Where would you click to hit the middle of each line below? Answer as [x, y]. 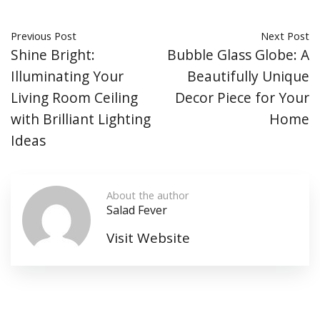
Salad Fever [137, 210]
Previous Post [44, 36]
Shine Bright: [53, 55]
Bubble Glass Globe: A [238, 55]
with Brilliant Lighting [81, 119]
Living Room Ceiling [74, 98]
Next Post [285, 36]
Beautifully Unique [248, 76]
